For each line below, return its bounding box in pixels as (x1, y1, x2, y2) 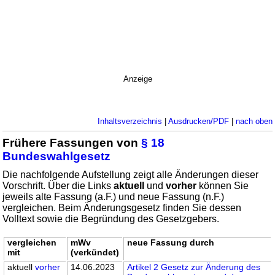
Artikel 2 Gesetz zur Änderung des (127, 262, 261, 272)
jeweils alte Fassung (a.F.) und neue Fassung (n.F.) (2, 192, 225, 202)
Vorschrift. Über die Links (2, 180, 114, 191)
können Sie (196, 180, 249, 191)
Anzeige (123, 74, 152, 83)
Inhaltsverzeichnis (97, 117, 162, 126)
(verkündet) (71, 247, 120, 257)
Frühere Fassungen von (2, 136, 142, 149)
